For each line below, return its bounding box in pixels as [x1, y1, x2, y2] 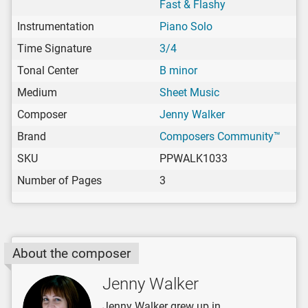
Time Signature [17, 41, 91, 55]
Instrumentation [17, 19, 94, 33]
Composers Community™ [159, 129, 280, 143]
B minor [159, 63, 197, 77]
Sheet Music [159, 85, 219, 99]
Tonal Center [17, 63, 78, 77]
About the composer [12, 245, 131, 261]
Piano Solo [159, 19, 212, 33]
